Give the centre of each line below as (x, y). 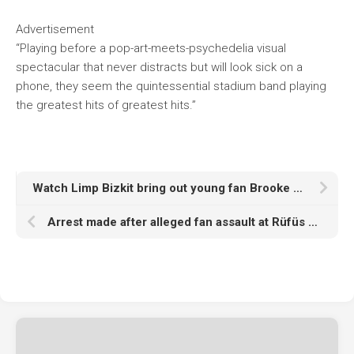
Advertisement (55, 29)
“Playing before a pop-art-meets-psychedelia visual (151, 48)
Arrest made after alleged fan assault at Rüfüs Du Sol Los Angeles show (313, 222)
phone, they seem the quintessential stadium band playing (171, 86)
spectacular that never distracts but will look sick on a (159, 67)
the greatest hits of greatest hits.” (106, 105)
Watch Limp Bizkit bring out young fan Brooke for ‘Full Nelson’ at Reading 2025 (298, 188)
